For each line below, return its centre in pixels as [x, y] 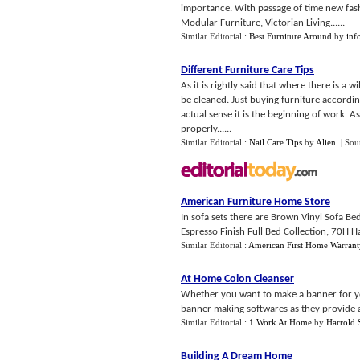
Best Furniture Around [290, 36]
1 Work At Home [280, 322]
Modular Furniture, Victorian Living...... [263, 23]
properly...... [206, 129]
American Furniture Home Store [256, 202]
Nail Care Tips [276, 142]
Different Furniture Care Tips [247, 70]
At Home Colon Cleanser [237, 279]
